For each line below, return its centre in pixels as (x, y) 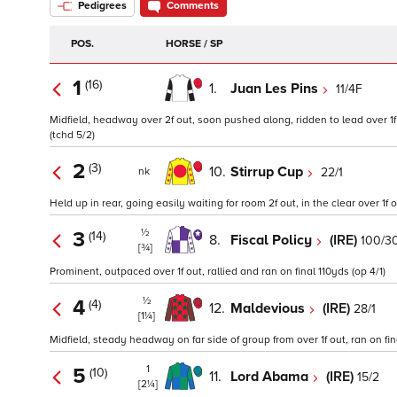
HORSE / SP (194, 44)
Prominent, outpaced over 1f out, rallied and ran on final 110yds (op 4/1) (218, 272)
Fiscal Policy (273, 240)
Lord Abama (271, 376)
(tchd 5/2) (72, 136)
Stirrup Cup (269, 171)
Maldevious (269, 308)
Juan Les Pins (276, 88)
